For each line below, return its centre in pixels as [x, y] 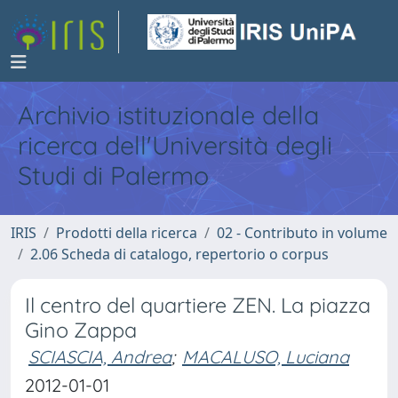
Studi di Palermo [113, 175]
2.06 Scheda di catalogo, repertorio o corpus [179, 254]
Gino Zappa [81, 330]
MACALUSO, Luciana [266, 357]
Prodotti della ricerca [127, 233]
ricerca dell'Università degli [175, 145]
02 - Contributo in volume [302, 233]
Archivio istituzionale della [168, 115]
